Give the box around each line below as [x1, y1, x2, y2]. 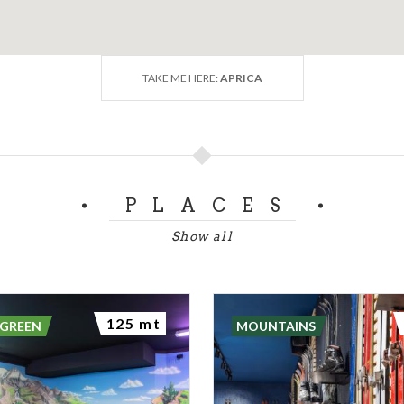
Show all [170, 228, 234, 243]
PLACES [124, 194, 296, 216]
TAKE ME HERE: [142, 70, 220, 85]
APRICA [219, 70, 262, 85]
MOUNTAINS [236, 317, 317, 334]
